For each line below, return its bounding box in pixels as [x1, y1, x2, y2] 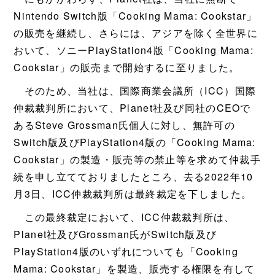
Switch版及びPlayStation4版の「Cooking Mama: [14, 135, 256, 149]
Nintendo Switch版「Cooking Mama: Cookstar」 [14, 9, 257, 23]
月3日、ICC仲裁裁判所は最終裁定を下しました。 [14, 187, 252, 201]
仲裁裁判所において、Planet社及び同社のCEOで [14, 101, 251, 115]
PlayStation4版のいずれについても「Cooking [14, 244, 238, 258]
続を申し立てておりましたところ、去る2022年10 [14, 169, 254, 184]
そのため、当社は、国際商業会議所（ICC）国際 [14, 83, 257, 98]
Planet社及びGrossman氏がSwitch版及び [14, 227, 217, 241]
